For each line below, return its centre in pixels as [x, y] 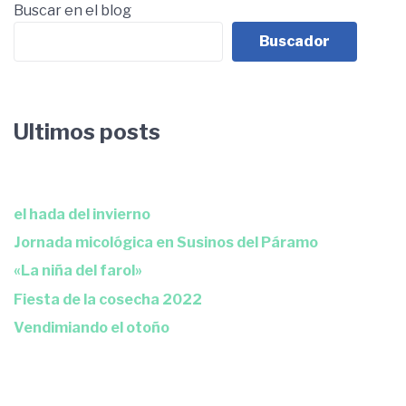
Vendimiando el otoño [92, 328]
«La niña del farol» [78, 271]
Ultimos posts [87, 131]
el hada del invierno [82, 214]
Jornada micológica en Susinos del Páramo [166, 243]
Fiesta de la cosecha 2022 [108, 299]
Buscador [295, 41]
